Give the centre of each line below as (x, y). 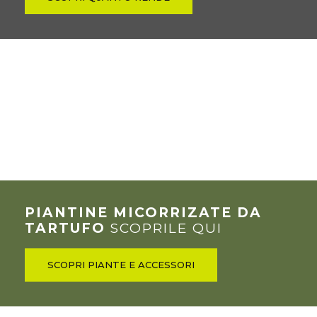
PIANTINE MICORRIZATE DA (143, 213)
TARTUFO (65, 229)
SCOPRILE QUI (164, 229)
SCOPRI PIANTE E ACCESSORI (121, 265)
